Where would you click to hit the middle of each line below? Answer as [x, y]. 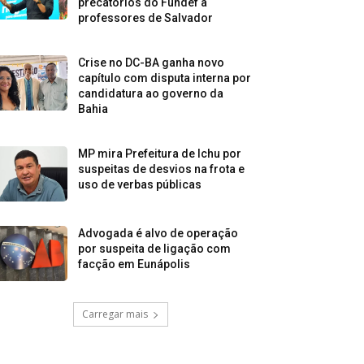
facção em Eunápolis [134, 264]
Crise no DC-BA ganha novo [152, 63]
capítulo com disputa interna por [165, 78]
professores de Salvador [146, 18]
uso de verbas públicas [140, 184]
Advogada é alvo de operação [158, 234]
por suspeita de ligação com [155, 249]
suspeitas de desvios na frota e [162, 169]
